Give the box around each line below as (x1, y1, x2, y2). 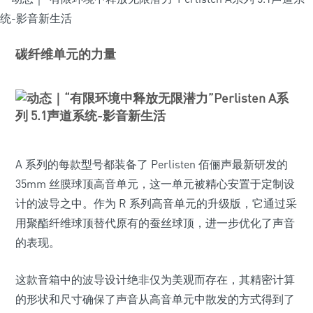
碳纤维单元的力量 (15, 46, 116, 61)
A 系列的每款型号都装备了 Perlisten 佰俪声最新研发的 (15, 157, 288, 171)
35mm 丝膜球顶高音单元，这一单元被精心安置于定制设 (15, 177, 295, 191)
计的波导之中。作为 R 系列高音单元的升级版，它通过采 (15, 196, 297, 210)
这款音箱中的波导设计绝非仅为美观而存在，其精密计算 (15, 272, 295, 286)
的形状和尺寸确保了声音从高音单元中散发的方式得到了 (15, 292, 295, 306)
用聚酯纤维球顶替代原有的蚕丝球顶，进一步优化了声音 (15, 216, 295, 230)
